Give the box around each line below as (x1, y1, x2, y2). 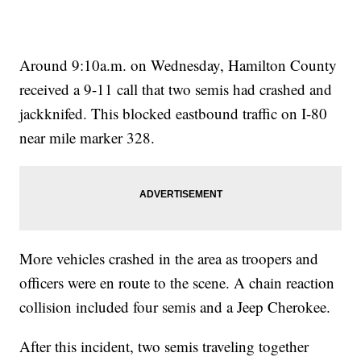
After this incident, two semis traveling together (19, 336, 309, 357)
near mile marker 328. (19, 127, 156, 148)
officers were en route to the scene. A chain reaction (19, 272, 335, 293)
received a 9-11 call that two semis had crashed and (19, 79, 333, 100)
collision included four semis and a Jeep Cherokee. (19, 297, 331, 317)
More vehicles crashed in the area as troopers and (19, 248, 319, 269)
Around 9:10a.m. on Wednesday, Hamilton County (19, 55, 338, 76)
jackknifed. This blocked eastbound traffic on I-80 (19, 103, 328, 124)
